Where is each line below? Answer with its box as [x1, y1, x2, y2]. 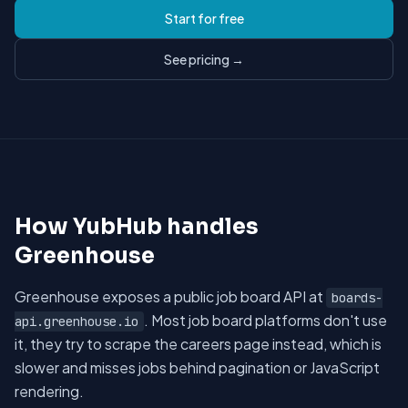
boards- [331, 290, 382, 306]
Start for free [164, 10, 244, 26]
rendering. [15, 382, 84, 401]
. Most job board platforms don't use [144, 311, 387, 330]
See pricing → [164, 51, 244, 67]
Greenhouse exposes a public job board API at [15, 287, 326, 306]
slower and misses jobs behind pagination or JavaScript [15, 358, 380, 377]
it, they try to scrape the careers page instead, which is [15, 334, 382, 353]
